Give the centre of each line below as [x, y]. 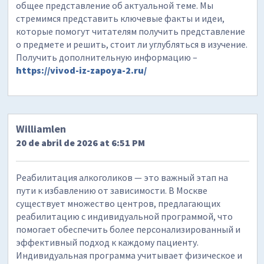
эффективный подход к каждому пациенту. [108, 242]
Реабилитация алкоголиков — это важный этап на [122, 177]
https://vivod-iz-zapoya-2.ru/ [82, 70]
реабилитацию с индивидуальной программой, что [125, 216]
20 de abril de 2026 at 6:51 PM [81, 142]
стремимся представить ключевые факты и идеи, [121, 18]
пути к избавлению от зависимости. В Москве [112, 190]
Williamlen [41, 128]
